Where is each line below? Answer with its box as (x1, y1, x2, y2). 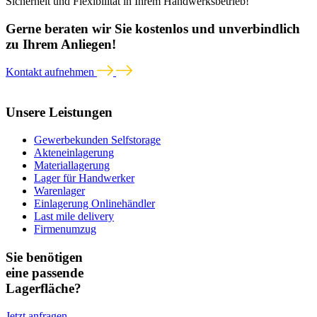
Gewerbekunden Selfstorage (34, 133, 161, 146)
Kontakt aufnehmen (6, 66, 97, 79)
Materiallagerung (34, 158, 110, 171)
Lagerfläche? (6, 280, 81, 296)
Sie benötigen (6, 249, 83, 265)
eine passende (6, 265, 83, 280)
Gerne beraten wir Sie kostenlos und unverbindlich (6, 21, 300, 36)
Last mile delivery (34, 209, 114, 222)
